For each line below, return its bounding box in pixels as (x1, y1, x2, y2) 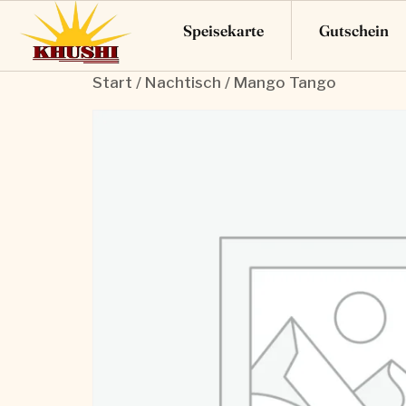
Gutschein (318, 20, 389, 40)
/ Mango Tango (221, 72, 336, 92)
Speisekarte (182, 20, 264, 40)
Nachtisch (145, 72, 221, 92)
